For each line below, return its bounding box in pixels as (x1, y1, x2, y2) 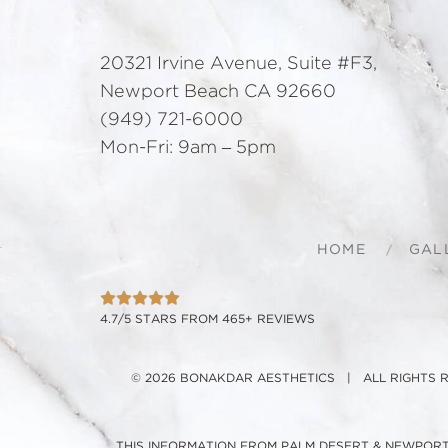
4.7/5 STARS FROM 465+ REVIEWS (100, 312, 315, 325)
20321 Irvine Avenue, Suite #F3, (100, 54, 377, 73)
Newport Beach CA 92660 (100, 82, 336, 101)
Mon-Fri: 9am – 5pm (100, 138, 276, 157)
